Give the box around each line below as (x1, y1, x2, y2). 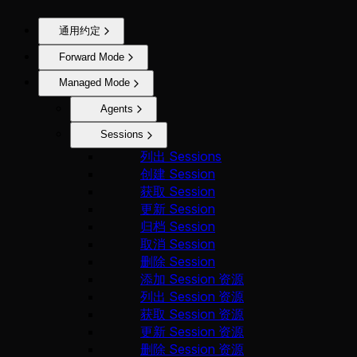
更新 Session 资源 (140, 323, 244, 339)
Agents (100, 102, 133, 115)
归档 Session (140, 218, 215, 234)
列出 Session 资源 (140, 288, 244, 304)
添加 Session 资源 (140, 270, 244, 287)
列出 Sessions (140, 147, 222, 164)
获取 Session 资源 (140, 305, 244, 322)
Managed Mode (59, 76, 130, 89)
